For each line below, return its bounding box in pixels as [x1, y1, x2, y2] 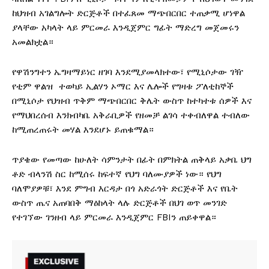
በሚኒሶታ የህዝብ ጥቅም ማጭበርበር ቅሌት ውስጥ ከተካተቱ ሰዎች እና [12, 95, 252, 107]
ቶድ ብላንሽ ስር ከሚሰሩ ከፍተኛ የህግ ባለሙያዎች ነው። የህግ [12, 169, 222, 180]
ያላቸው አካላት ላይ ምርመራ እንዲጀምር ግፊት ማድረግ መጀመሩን [12, 22, 239, 34]
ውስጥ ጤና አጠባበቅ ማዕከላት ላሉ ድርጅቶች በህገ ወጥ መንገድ [12, 198, 227, 209]
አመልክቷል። [12, 37, 53, 48]
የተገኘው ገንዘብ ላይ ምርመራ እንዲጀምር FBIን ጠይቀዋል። [12, 212, 216, 223]
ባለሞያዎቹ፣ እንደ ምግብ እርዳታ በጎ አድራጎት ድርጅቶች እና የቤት [12, 183, 238, 195]
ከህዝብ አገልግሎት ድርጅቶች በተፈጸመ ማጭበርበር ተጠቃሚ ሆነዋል [12, 8, 245, 19]
